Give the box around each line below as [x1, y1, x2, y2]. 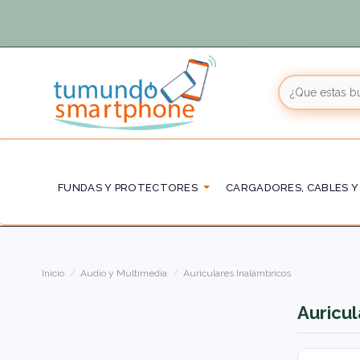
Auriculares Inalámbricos [183, 267, 292, 279]
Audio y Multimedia [80, 267, 168, 279]
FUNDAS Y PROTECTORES [58, 182, 198, 194]
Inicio [42, 267, 64, 279]
